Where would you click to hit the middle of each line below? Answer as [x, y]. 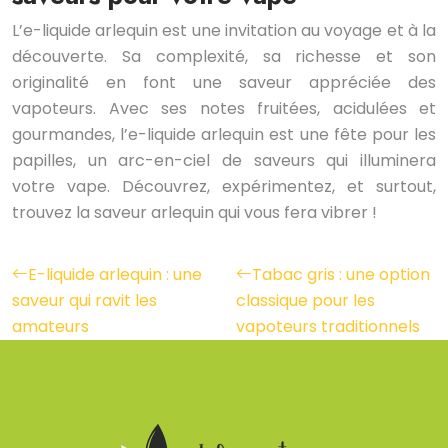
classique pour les [305, 301]
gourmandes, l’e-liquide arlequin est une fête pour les [224, 135]
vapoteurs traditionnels [328, 327]
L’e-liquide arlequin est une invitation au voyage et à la [224, 31]
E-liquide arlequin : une [115, 275]
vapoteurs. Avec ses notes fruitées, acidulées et [224, 109]
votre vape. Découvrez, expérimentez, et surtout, [224, 187]
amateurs [50, 327]
